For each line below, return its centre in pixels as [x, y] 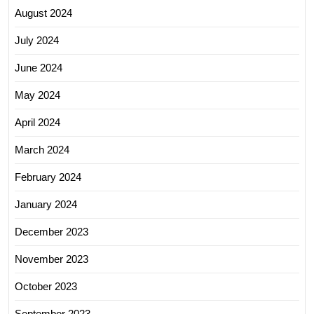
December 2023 [52, 231]
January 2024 [46, 204]
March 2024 [42, 149]
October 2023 [46, 286]
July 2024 [37, 40]
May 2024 [37, 95]
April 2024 [37, 122]
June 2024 [39, 67]
